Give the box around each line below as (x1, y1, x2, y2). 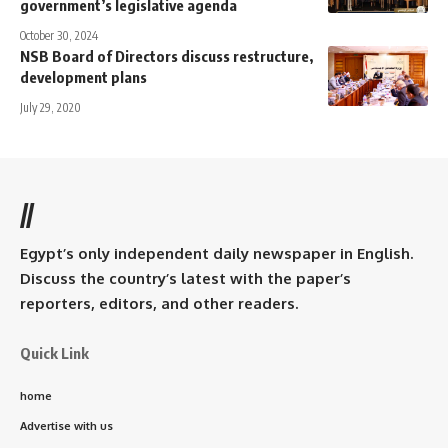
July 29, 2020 (20, 99, 81, 115)
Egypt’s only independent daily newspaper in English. (20, 243, 413, 263)
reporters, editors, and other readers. (20, 293, 298, 313)
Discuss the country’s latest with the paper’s (20, 268, 351, 288)
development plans (20, 67, 147, 86)
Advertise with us (20, 418, 113, 433)
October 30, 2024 (20, 27, 98, 43)
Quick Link (20, 343, 89, 362)
